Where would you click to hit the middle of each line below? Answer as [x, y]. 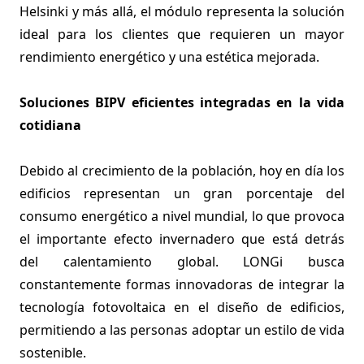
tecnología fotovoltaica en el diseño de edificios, [182, 307]
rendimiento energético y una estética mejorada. [169, 57]
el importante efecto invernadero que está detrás [182, 239]
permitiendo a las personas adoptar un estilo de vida [182, 330]
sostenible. [53, 353]
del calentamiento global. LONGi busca [182, 262]
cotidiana [50, 125]
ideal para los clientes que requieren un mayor [182, 34]
